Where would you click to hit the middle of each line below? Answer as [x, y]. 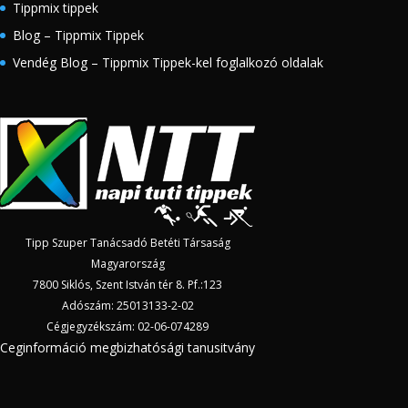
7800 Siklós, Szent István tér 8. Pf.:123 [127, 285]
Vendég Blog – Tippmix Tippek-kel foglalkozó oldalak [168, 62]
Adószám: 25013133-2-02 [127, 306]
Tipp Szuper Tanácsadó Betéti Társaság [127, 243]
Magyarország [127, 264]
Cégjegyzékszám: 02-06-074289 [127, 327]
